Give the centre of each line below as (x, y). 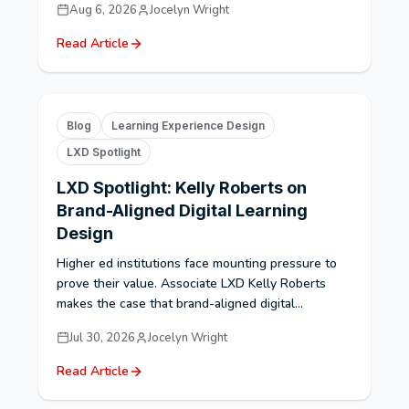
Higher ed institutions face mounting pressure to (197, 263)
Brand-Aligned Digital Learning (183, 210)
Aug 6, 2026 (104, 10)
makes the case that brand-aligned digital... (180, 304)
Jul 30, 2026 (103, 338)
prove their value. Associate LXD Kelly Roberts (192, 283)
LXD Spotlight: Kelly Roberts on (182, 188)
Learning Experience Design (189, 126)
